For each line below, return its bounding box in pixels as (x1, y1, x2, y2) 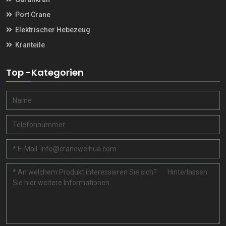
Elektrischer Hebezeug (14, 25, 90, 34)
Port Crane (14, 10, 50, 19)
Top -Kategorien (6, 66, 84, 79)
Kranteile (14, 40, 45, 49)
